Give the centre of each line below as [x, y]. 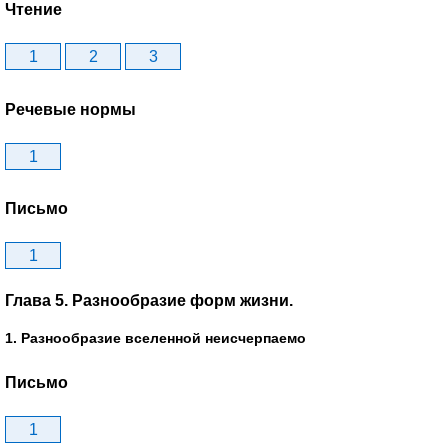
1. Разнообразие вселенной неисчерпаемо [155, 337]
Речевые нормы [70, 109]
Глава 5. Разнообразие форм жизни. [149, 300]
